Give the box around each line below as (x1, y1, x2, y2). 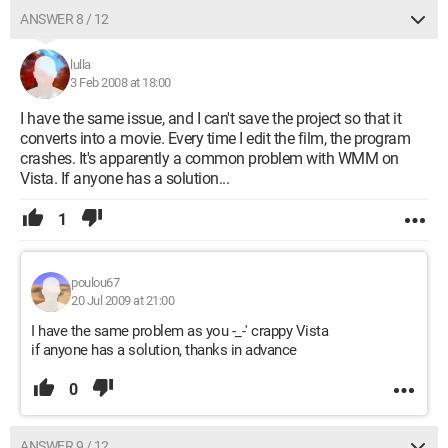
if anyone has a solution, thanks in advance (31, 341, 297, 359)
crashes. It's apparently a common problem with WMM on (20, 149, 399, 168)
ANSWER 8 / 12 (20, 11, 109, 27)
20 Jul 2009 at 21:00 (71, 293, 174, 308)
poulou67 (71, 275, 119, 290)
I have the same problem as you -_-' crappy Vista (31, 322, 328, 340)
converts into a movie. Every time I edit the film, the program (20, 129, 410, 148)
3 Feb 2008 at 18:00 (70, 75, 171, 90)
